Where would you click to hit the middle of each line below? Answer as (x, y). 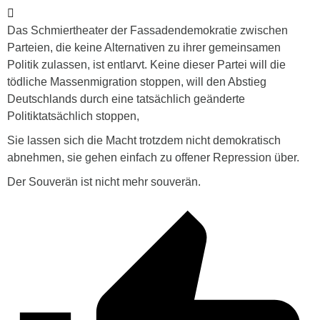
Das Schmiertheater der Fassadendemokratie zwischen (147, 30)
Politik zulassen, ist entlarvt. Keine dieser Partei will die (146, 64)
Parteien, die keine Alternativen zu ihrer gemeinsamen (144, 47)
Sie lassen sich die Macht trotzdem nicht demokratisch (144, 140)
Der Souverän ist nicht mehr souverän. (104, 181)
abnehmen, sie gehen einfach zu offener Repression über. (153, 157)
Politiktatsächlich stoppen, (73, 116)
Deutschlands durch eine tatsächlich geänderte (126, 99)
